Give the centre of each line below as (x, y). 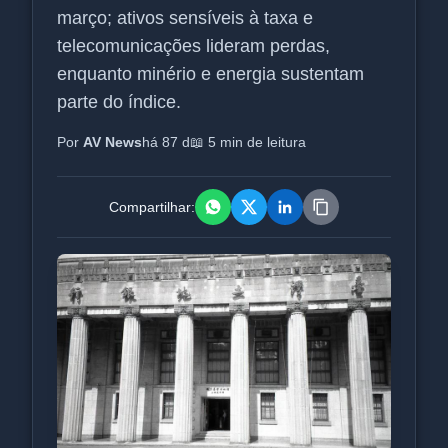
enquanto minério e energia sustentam (210, 74)
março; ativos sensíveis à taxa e (185, 18)
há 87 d (166, 142)
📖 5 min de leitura (248, 142)
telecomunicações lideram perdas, (193, 46)
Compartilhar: (152, 207)
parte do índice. (119, 102)
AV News (112, 142)
